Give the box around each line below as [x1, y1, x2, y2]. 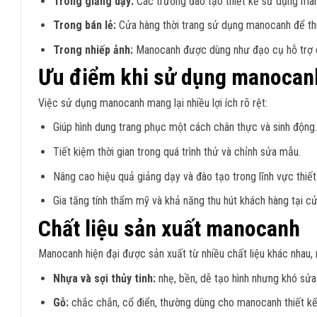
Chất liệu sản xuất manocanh [38, 214, 300, 242]
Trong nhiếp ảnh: [52, 42, 133, 57]
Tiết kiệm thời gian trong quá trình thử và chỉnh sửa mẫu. [52, 145, 301, 158]
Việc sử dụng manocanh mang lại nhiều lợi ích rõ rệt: [38, 96, 267, 110]
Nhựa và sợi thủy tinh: [52, 271, 156, 285]
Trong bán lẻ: [52, 18, 116, 33]
